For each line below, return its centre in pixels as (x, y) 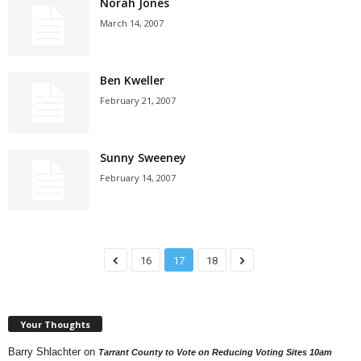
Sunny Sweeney (143, 158)
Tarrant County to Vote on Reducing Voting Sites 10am (215, 352)
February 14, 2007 (138, 178)
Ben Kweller (132, 80)
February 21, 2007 (138, 100)
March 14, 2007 (132, 23)
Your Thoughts (55, 324)
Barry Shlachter (44, 351)
